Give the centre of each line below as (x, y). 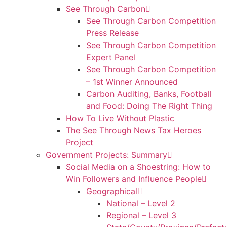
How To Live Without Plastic (120, 118)
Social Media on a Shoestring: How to (138, 166)
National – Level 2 (141, 203)
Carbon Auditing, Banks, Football (149, 93)
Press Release (112, 33)
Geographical (112, 191)
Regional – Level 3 (141, 215)
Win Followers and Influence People (134, 179)
